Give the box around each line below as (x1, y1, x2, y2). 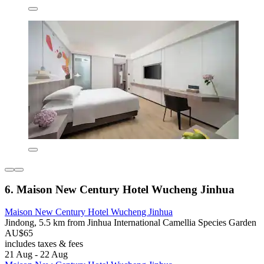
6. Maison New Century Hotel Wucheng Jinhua (5, 183, 235, 196)
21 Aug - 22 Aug (5, 249, 68, 260)
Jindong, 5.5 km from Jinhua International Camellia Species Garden (5, 217, 256, 228)
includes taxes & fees (5, 239, 83, 249)
